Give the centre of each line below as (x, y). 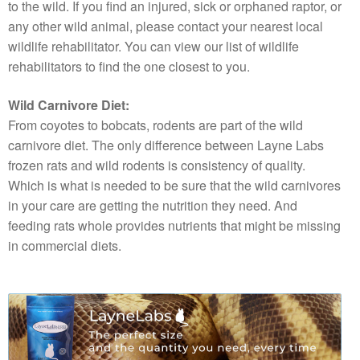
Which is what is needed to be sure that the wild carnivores (174, 186)
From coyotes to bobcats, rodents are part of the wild (155, 125)
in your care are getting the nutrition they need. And (153, 206)
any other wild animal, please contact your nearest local (166, 27)
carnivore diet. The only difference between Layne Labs (166, 145)
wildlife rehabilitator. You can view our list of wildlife (153, 47)
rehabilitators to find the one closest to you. (129, 67)
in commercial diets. (65, 246)
